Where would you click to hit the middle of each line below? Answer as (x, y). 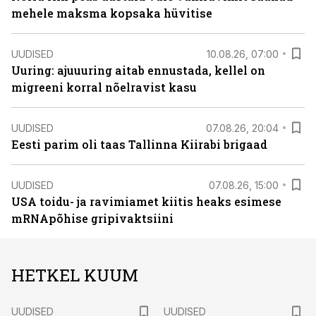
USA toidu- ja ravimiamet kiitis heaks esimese (146, 201)
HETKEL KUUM (75, 275)
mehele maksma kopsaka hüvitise (112, 13)
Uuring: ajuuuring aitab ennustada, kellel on (138, 70)
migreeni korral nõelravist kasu (104, 87)
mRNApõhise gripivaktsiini (92, 218)
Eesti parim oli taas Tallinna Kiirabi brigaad (139, 144)
